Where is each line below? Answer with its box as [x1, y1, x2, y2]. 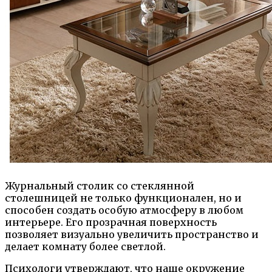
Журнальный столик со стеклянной [5, 179, 194, 192]
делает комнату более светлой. [5, 240, 166, 253]
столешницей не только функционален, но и [5, 191, 242, 204]
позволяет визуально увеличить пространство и [5, 228, 259, 240]
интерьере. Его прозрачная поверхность [5, 216, 217, 228]
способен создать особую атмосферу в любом [5, 203, 243, 216]
